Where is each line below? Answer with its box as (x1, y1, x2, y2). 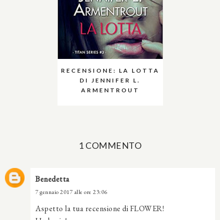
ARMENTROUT (81, 86, 139, 94)
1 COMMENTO (79, 139, 141, 151)
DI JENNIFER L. (80, 76, 140, 84)
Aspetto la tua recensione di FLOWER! (35, 203, 164, 214)
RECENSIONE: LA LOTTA (60, 66, 160, 74)
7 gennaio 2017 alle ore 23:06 (35, 188, 108, 196)
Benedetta (35, 173, 70, 184)
